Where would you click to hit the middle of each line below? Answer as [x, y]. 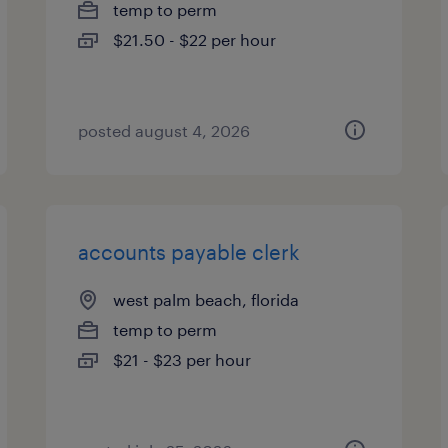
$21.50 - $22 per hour [195, 39]
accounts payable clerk [189, 252]
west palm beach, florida [206, 299]
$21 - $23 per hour [182, 359]
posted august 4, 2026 [164, 130]
